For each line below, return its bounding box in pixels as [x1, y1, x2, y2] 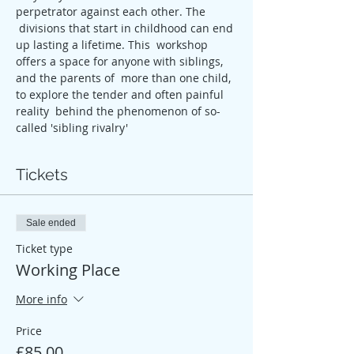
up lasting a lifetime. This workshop [16, 37, 211, 52]
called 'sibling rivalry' [16, 120, 128, 135]
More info [16, 292, 67, 307]
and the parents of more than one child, [16, 70, 234, 85]
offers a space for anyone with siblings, [16, 54, 226, 69]
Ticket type [16, 241, 73, 256]
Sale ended [26, 217, 76, 228]
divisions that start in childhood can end [16, 21, 236, 36]
